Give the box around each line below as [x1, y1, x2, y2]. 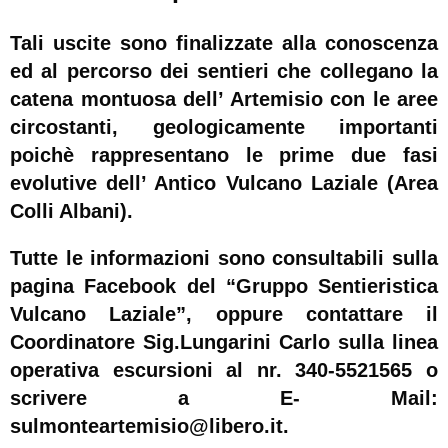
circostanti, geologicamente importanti [10, 116, 438, 139]
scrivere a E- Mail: [10, 386, 438, 409]
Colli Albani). [10, 200, 133, 223]
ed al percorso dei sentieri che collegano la [10, 60, 438, 83]
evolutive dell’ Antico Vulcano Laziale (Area [10, 172, 438, 195]
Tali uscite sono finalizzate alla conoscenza [10, 32, 438, 55]
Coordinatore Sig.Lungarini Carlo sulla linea [10, 330, 438, 353]
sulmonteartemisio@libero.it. [10, 414, 289, 437]
